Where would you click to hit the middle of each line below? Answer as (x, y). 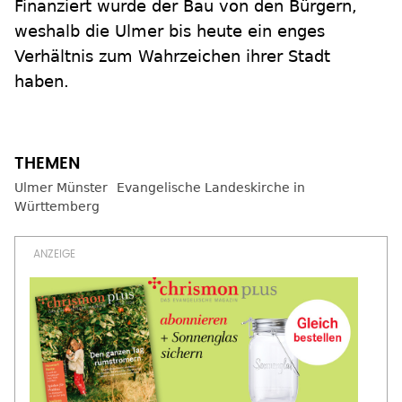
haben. (42, 82)
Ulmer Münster (61, 188)
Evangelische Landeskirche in (211, 188)
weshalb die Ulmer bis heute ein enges (170, 31)
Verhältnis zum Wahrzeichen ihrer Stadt (172, 57)
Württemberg (57, 207)
